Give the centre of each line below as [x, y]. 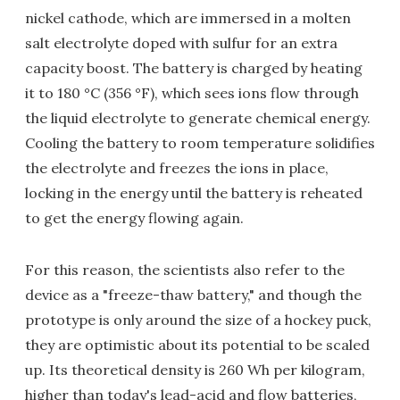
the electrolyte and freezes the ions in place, [177, 168]
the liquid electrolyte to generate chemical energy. [198, 118]
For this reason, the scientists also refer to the [185, 270]
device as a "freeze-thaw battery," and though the [193, 295]
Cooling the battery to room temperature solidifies [200, 143]
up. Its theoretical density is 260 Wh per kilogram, [195, 370]
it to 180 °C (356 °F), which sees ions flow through [192, 93]
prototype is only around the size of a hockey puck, [198, 320]
